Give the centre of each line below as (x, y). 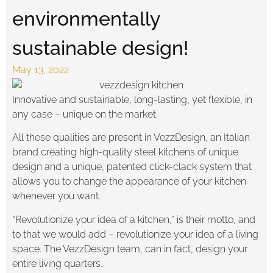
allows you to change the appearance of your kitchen (129, 182)
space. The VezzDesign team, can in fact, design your (130, 249)
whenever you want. (56, 196)
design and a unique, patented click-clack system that (132, 167)
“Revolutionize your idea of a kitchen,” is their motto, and (134, 219)
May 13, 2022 (41, 70)
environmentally (86, 19)
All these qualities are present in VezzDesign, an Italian (131, 138)
